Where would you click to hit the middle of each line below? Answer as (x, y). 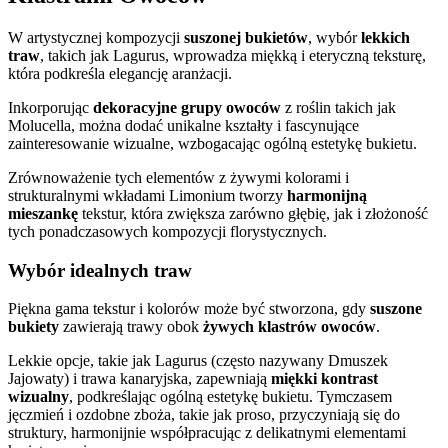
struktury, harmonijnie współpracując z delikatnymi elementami (207, 433)
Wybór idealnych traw (100, 270)
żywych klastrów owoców (289, 327)
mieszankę (43, 213)
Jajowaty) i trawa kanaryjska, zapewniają (139, 379)
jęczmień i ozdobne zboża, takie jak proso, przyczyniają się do (204, 415)
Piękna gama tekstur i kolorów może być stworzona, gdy (189, 309)
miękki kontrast (324, 379)
